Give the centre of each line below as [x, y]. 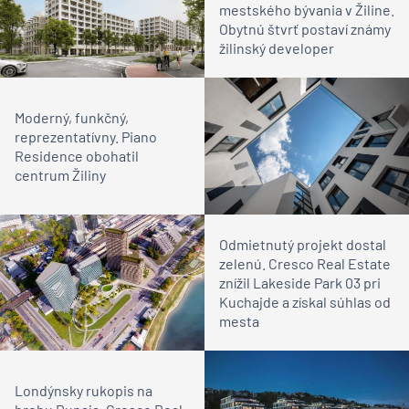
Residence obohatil [77, 156]
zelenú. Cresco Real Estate [305, 263]
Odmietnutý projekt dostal [303, 244]
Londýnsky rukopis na [84, 390]
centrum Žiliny [60, 175]
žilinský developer [277, 48]
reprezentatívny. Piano [86, 137]
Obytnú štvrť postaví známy [305, 29]
